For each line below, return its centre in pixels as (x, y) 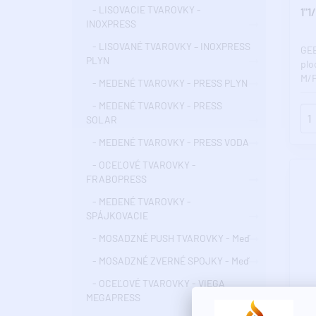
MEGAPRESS (113, 298)
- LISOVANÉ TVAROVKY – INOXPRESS (168, 47)
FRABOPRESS (116, 179)
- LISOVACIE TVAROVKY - (144, 10)
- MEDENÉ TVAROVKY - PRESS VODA (168, 142)
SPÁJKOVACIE (117, 216)
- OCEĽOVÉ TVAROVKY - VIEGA (156, 284)
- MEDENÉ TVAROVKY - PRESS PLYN (167, 83)
